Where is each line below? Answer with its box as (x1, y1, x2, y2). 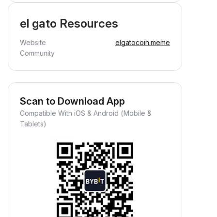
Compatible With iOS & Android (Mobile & (20, 109, 152, 117)
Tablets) (20, 120, 46, 128)
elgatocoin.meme (115, 38, 170, 46)
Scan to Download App (20, 95, 125, 107)
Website (20, 38, 46, 46)
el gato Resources (20, 16, 118, 31)
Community (20, 49, 55, 57)
